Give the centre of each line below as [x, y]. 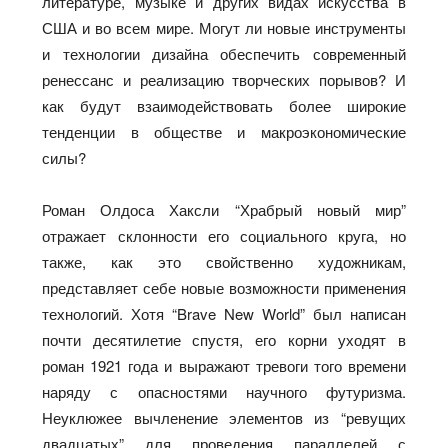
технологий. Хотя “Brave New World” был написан [224, 313]
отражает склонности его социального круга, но [224, 235]
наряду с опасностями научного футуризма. [224, 391]
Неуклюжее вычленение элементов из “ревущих [224, 417]
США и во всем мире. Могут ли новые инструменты [224, 27]
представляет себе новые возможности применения [224, 287]
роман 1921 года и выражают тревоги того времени [224, 365]
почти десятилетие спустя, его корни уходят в [224, 339]
